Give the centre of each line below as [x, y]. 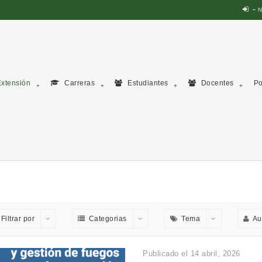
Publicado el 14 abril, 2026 [192, 254]
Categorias [108, 219]
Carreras [78, 83]
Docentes [216, 83]
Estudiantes [147, 83]
